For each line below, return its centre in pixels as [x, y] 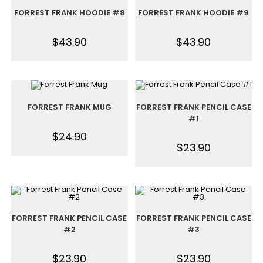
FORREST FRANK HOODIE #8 [69, 13]
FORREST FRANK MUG [69, 107]
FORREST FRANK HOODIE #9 [194, 13]
